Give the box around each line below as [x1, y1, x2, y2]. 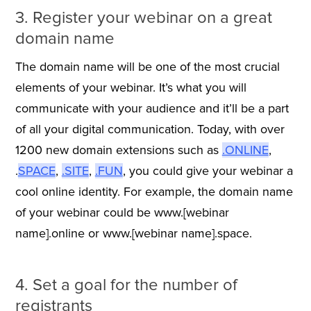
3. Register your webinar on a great [15, 7, 272, 28]
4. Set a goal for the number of [15, 274, 237, 295]
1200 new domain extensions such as [15, 142, 222, 158]
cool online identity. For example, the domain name [15, 183, 293, 199]
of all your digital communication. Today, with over [15, 121, 285, 137]
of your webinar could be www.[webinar [15, 204, 229, 220]
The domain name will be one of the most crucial [15, 58, 280, 74]
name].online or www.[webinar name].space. [15, 225, 252, 241]
